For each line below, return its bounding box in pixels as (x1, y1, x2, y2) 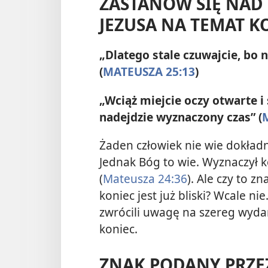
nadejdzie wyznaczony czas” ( (99, 108, 262, 125)
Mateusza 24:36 (103, 170, 187, 187)
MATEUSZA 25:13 (103, 63, 195, 80)
